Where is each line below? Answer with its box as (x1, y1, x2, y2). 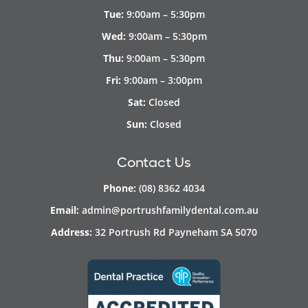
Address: (51, 225, 92, 239)
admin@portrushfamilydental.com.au (81, 203, 258, 217)
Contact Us (117, 154, 191, 173)
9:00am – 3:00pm (121, 74, 202, 87)
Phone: (103, 181, 136, 195)
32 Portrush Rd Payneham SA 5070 (95, 225, 257, 239)
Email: (49, 203, 79, 217)
